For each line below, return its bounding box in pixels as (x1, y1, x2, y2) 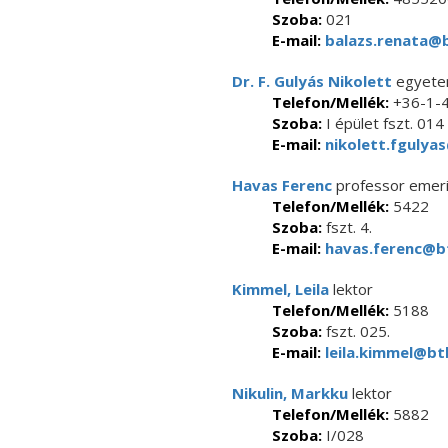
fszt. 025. (322, 321, 390, 341)
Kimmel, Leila (232, 279, 329, 299)
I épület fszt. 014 (322, 113, 444, 133)
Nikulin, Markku (232, 383, 348, 403)
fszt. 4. (322, 217, 372, 237)
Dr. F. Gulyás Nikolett (232, 71, 392, 91)
